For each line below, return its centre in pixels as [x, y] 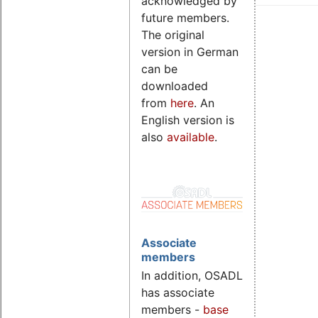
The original [173, 35]
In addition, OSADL [192, 276]
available [191, 137]
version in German [190, 52]
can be [159, 69]
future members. [185, 18]
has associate [178, 293]
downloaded [175, 86]
